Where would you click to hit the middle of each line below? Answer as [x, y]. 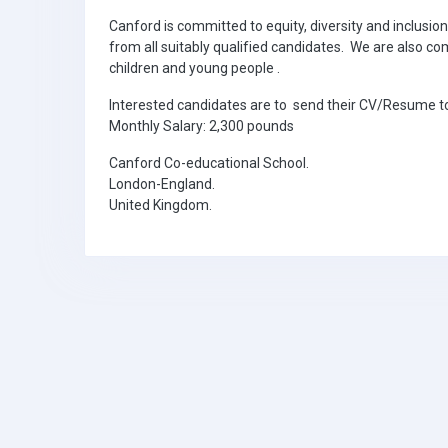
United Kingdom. [160, 204]
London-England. [162, 183]
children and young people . [197, 67]
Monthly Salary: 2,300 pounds [201, 125]
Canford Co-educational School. [209, 162]
